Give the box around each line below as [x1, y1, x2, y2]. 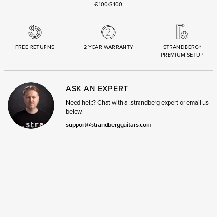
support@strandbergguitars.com [66, 120, 152, 129]
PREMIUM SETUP [160, 50, 204, 59]
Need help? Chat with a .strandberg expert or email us [66, 97, 209, 107]
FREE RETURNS [15, 43, 55, 51]
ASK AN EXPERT [66, 82, 128, 93]
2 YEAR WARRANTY [83, 43, 134, 51]
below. [66, 107, 83, 116]
